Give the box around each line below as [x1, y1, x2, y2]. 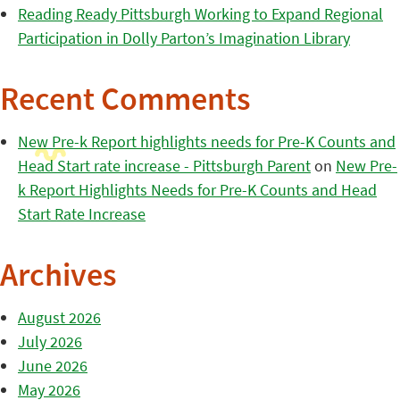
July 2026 [18, 331, 82, 353]
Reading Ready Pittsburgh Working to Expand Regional [18, 4, 383, 24]
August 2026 [18, 307, 101, 329]
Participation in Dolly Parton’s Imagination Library [18, 28, 350, 48]
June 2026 [18, 355, 87, 377]
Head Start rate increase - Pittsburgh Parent [18, 155, 311, 177]
